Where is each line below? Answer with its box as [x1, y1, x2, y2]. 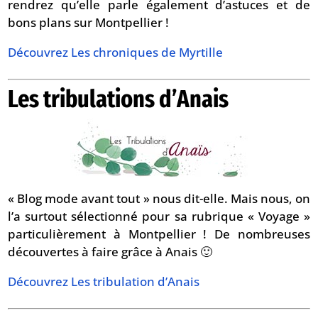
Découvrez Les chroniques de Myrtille [8, 43, 224, 60]
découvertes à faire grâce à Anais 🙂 [8, 243, 213, 260]
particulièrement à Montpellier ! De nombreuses [8, 225, 310, 242]
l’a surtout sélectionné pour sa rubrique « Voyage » [8, 207, 310, 224]
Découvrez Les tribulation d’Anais [8, 273, 200, 290]
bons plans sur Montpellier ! [8, 13, 170, 31]
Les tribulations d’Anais [8, 83, 229, 114]
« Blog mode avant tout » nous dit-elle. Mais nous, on [8, 190, 310, 207]
